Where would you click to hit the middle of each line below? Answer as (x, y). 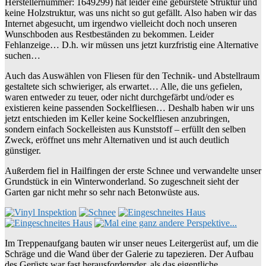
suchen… (23, 56)
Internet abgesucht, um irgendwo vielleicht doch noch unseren (121, 24)
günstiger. (23, 151)
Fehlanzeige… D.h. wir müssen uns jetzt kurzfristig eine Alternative (132, 45)
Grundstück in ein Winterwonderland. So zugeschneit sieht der (122, 182)
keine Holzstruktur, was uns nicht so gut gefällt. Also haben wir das (131, 13)
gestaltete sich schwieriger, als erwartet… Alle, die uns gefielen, (123, 87)
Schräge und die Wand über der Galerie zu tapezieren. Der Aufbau (129, 254)
